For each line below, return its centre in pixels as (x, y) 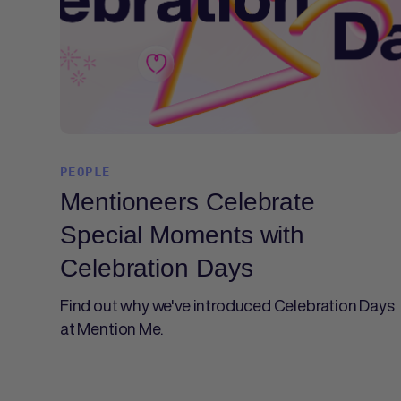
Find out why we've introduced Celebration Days (227, 305)
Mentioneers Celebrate (188, 202)
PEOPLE (85, 172)
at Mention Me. (111, 328)
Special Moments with (183, 235)
